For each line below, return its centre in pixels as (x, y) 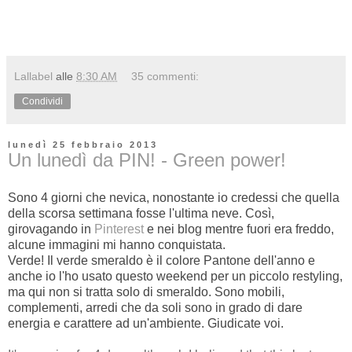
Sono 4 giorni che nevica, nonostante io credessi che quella (174, 197)
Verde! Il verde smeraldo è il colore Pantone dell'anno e (161, 260)
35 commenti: (165, 77)
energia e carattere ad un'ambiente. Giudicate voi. (146, 323)
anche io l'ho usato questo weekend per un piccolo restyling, (175, 276)
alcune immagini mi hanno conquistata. (117, 244)
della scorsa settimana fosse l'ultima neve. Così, (141, 213)
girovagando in (51, 229)
